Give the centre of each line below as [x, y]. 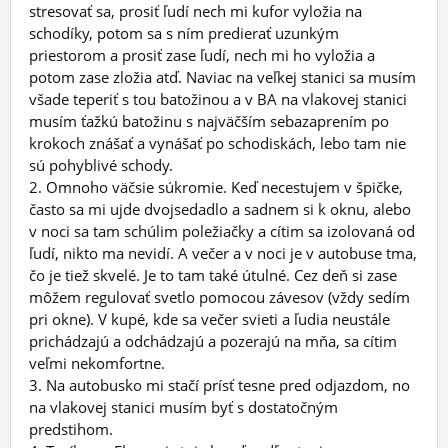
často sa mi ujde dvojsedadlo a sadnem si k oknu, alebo [220, 208]
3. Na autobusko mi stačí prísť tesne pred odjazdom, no [219, 384]
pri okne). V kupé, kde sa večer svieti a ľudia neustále [209, 318]
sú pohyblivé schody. [101, 164]
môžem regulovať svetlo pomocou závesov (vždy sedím [219, 296]
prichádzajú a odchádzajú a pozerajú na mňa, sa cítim [213, 340]
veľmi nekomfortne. [97, 362]
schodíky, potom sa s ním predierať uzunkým [184, 32]
